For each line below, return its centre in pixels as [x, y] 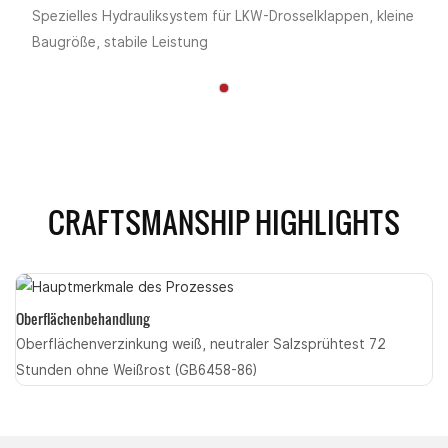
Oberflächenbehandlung [83, 319]
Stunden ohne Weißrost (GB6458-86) [136, 369]
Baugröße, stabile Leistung [119, 41]
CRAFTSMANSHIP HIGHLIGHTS [224, 221]
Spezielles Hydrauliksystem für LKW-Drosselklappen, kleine [222, 15]
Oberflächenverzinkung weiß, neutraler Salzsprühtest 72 [201, 343]
